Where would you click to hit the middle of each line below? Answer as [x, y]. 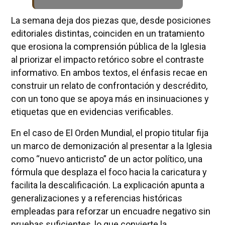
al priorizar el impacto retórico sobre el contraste [107, 59]
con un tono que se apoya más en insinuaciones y [110, 98]
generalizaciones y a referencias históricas [96, 198]
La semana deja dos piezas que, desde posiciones [111, 20]
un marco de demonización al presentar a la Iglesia [111, 146]
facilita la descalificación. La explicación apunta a [107, 185]
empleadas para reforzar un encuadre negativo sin [110, 211]
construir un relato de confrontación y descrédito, [109, 85]
